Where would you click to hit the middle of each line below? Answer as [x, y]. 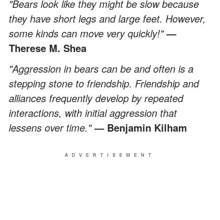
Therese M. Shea [48, 48]
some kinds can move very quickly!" [88, 33]
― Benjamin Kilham [141, 127]
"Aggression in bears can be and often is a [101, 68]
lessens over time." [52, 127]
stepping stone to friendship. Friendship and [104, 83]
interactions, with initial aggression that [93, 112]
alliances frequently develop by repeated [96, 98]
